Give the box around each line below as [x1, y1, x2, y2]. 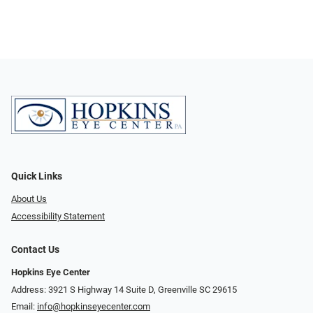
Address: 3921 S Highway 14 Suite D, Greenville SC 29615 [11, 284, 237, 295]
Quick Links [11, 170, 62, 183]
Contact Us [11, 243, 59, 256]
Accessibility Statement [11, 210, 105, 221]
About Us [11, 194, 47, 205]
